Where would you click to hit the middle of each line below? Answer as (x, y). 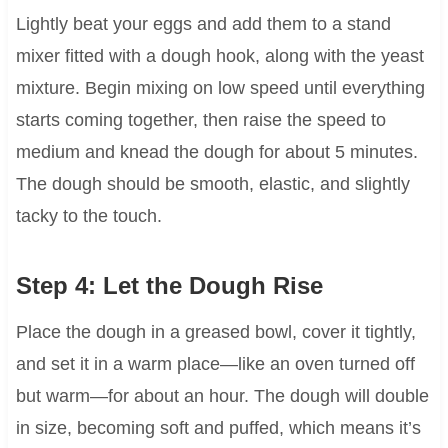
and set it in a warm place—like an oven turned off (215, 364)
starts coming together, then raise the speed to (200, 120)
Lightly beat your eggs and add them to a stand (203, 24)
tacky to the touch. (88, 216)
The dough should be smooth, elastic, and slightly (212, 184)
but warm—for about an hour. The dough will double (222, 396)
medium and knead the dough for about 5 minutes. (216, 152)
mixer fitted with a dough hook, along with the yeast (219, 56)
